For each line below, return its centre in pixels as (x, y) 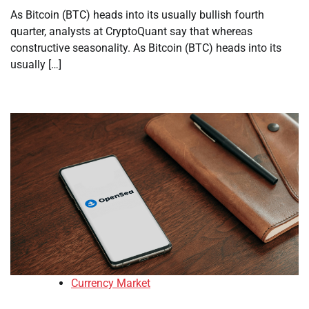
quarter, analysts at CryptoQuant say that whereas (131, 31)
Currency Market (111, 283)
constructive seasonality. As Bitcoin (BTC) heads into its (146, 48)
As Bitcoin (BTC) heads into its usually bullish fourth (137, 15)
